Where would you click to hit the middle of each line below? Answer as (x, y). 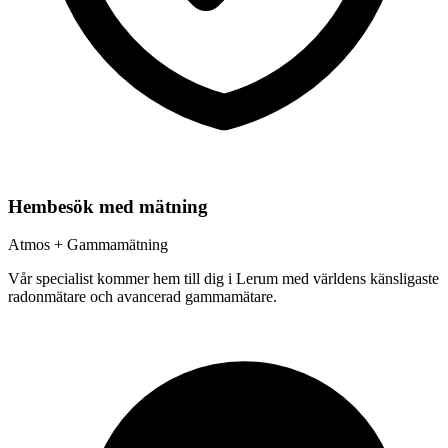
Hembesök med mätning (108, 206)
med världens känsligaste (358, 279)
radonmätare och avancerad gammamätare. (142, 297)
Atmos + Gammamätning (88, 245)
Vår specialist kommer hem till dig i (122, 279)
